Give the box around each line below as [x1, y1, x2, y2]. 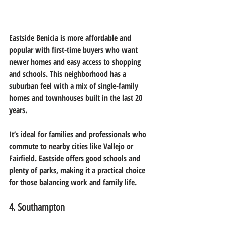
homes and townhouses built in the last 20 [9, 92, 144, 103]
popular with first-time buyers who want [9, 44, 140, 55]
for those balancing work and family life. [9, 176, 137, 188]
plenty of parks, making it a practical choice [9, 164, 147, 176]
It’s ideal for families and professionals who [9, 128, 148, 140]
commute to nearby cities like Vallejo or [9, 140, 135, 152]
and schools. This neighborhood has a [9, 68, 128, 79]
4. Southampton [9, 201, 65, 213]
